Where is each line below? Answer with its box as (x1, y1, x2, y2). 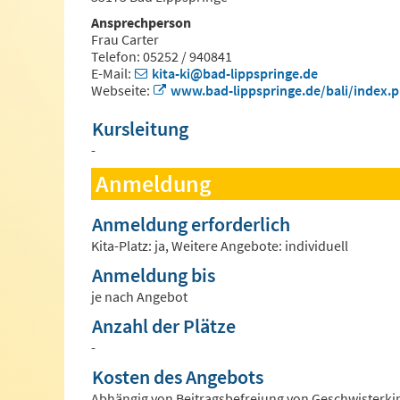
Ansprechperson (91, 13, 191, 32)
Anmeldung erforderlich (92, 212, 290, 237)
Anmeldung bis (92, 263, 215, 288)
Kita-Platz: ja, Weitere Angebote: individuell (91, 237, 348, 255)
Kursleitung (92, 117, 188, 142)
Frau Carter (91, 30, 159, 49)
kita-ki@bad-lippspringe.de (152, 64, 318, 83)
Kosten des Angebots (92, 365, 263, 390)
